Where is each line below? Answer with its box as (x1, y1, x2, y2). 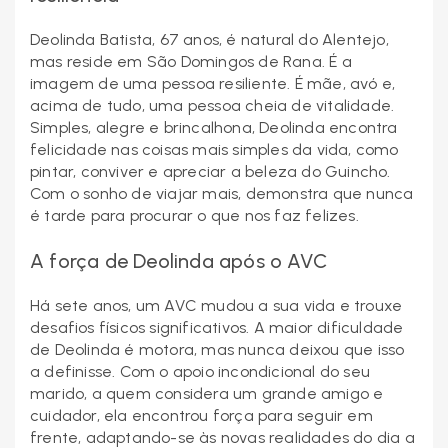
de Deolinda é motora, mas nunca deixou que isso (30, 340, 405, 360)
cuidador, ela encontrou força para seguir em (30, 406, 373, 426)
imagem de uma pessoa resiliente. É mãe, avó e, (30, 74, 396, 94)
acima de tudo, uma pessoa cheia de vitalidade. (30, 96, 395, 116)
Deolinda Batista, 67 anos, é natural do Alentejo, (30, 30, 389, 50)
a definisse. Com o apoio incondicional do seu (30, 362, 371, 382)
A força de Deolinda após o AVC (30, 249, 327, 274)
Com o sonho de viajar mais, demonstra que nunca (30, 184, 414, 204)
